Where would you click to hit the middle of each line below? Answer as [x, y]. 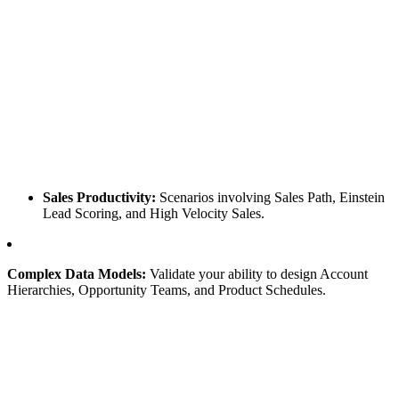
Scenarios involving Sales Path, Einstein [270, 197]
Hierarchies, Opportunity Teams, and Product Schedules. [167, 289]
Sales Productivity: [99, 197]
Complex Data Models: [77, 273]
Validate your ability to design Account [257, 273]
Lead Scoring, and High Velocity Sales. [154, 213]
